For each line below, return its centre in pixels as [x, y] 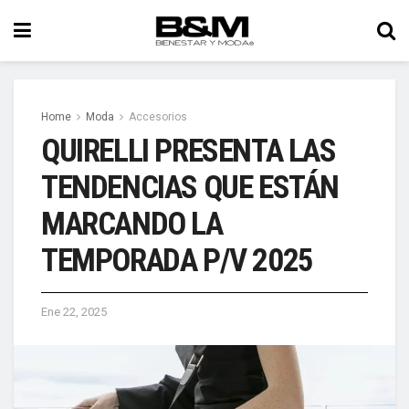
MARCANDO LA [132, 224]
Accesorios [158, 117]
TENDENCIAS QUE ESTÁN [190, 188]
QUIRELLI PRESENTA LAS [189, 151]
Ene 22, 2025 [74, 312]
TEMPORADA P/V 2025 [177, 261]
